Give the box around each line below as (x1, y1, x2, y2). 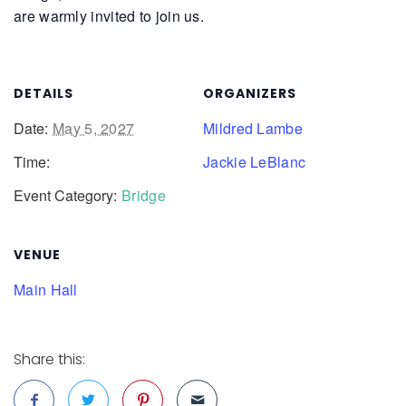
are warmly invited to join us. (14, 5, 205, 27)
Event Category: (14, 185, 117, 207)
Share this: (14, 349, 85, 371)
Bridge (121, 185, 166, 207)
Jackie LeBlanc (203, 151, 306, 173)
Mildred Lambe (203, 118, 303, 140)
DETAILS (14, 84, 73, 103)
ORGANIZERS (203, 84, 296, 103)
